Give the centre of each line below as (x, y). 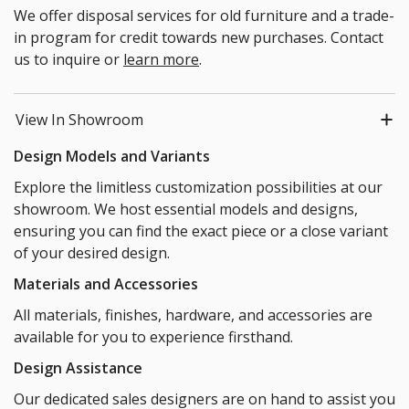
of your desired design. (92, 253)
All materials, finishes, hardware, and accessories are (193, 315)
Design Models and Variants (112, 157)
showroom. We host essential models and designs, (186, 210)
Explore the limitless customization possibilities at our (198, 188)
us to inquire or (68, 60)
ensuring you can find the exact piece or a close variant (201, 231)
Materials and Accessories (106, 284)
